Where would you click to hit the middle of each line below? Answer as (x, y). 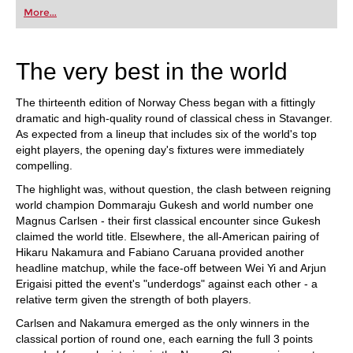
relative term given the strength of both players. (134, 299)
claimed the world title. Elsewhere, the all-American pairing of (167, 236)
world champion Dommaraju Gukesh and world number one (165, 205)
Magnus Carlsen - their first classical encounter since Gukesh (168, 221)
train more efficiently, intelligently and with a (123, 32)
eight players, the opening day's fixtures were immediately (160, 150)
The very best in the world (152, 71)
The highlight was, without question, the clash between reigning (173, 189)
